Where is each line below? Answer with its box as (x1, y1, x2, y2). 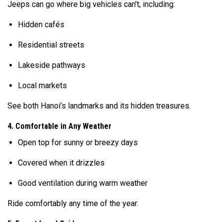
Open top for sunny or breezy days (17, 137, 138, 147)
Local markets (17, 80, 67, 90)
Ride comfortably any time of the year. (7, 198, 138, 208)
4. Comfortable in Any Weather (7, 121, 111, 131)
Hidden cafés (17, 19, 64, 29)
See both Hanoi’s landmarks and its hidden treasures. (7, 101, 191, 111)
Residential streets (17, 40, 84, 50)
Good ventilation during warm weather (17, 178, 148, 188)
